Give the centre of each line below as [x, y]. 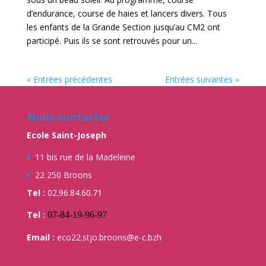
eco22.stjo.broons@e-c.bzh [108, 237]
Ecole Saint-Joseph [66, 135]
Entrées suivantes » [202, 79]
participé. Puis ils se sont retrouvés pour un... [112, 40]
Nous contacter [68, 117]
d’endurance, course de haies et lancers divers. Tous [126, 13]
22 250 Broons [63, 175]
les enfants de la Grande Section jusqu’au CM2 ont [123, 27]
